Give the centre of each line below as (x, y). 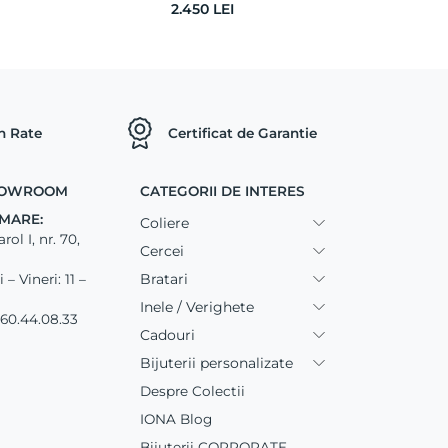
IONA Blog (176, 419)
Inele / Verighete (197, 307)
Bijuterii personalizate (217, 363)
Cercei (162, 251)
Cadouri (168, 335)
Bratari (164, 279)
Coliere (165, 223)
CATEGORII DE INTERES (223, 191)
